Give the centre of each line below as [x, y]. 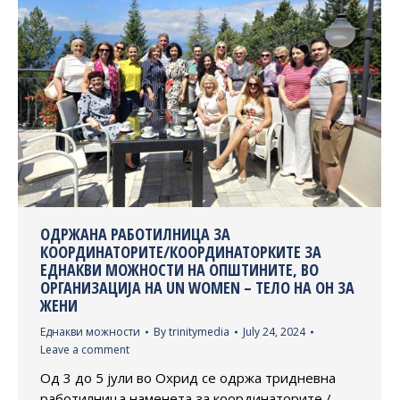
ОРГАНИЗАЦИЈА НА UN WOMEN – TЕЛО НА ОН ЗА [197, 287]
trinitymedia [199, 331]
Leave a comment [85, 349]
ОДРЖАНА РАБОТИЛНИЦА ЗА [135, 233]
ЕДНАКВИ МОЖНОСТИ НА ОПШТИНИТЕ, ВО [179, 269]
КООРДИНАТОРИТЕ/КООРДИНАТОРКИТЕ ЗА [181, 251]
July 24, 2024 [274, 331]
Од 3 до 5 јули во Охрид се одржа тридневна [188, 377]
